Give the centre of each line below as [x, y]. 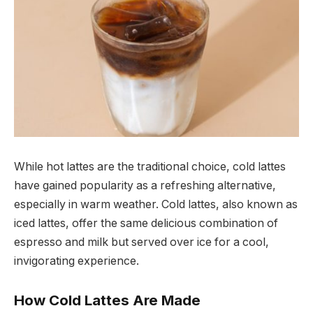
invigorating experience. [77, 261]
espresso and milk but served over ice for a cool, [141, 242]
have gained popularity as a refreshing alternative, [145, 186]
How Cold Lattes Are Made [107, 300]
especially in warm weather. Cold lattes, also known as [156, 205]
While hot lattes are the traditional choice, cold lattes [150, 167]
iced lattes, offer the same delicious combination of [146, 224]
